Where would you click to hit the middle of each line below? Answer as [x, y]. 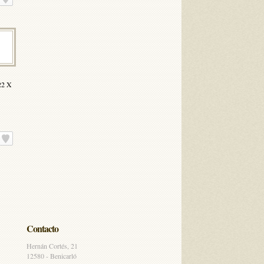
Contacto [42, 228]
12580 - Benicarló [52, 256]
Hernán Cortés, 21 [52, 246]
